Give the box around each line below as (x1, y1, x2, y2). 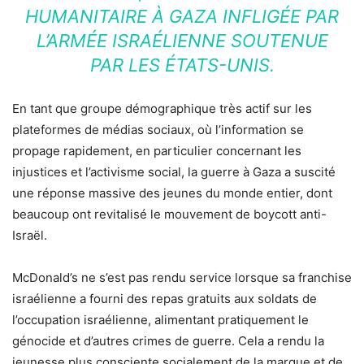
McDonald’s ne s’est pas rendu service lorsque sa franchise (12, 269, 352, 285)
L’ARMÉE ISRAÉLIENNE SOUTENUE (36, 29, 328, 51)
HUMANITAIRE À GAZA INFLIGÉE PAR (25, 5, 339, 27)
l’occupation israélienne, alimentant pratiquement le (12, 311, 309, 327)
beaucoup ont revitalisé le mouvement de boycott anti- (12, 206, 327, 222)
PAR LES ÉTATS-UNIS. (89, 54, 275, 76)
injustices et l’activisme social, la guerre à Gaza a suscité (12, 163, 336, 180)
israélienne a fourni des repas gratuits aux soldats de (12, 290, 317, 306)
